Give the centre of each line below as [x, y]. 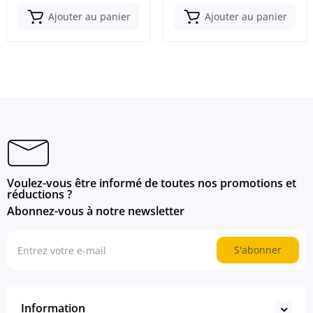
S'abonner [258, 250]
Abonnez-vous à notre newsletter [96, 211]
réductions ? [39, 195]
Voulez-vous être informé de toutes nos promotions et [152, 183]
